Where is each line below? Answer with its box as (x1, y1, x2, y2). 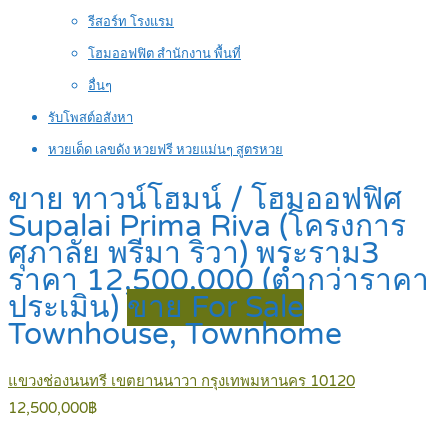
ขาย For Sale (127, 289, 304, 327)
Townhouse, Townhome (8, 316, 342, 354)
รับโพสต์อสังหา (48, 110, 133, 126)
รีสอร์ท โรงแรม (88, 14, 174, 30)
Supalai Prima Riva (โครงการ (8, 208, 406, 246)
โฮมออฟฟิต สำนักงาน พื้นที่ (88, 46, 241, 62)
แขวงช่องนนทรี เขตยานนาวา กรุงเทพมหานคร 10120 (8, 372, 355, 391)
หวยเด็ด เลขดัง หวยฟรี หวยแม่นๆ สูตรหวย (48, 142, 283, 158)
